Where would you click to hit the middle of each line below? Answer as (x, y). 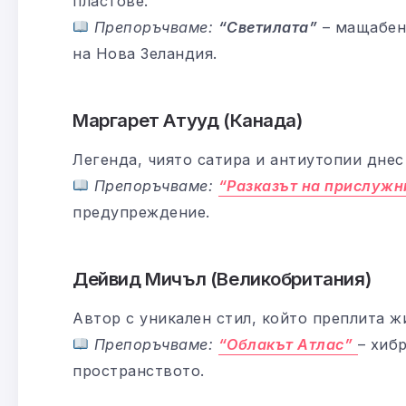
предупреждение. (141, 212)
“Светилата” (268, 27)
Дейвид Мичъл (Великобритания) (222, 278)
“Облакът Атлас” (285, 344)
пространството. (139, 370)
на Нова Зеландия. (145, 53)
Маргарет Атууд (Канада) (188, 120)
